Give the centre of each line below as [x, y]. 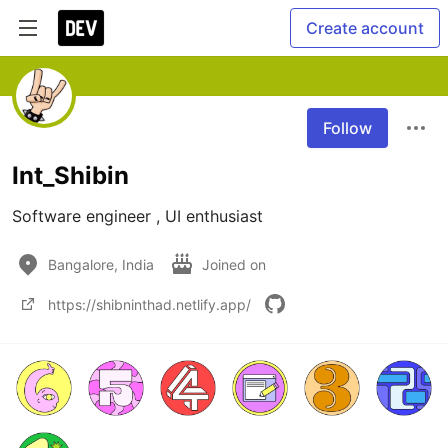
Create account [365, 28]
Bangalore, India [101, 264]
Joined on [236, 264]
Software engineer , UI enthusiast [137, 216]
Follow [347, 128]
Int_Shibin [70, 175]
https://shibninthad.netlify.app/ [149, 304]
